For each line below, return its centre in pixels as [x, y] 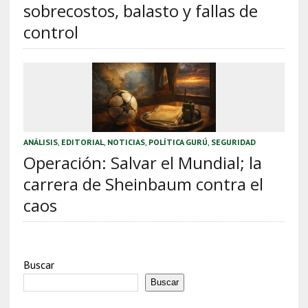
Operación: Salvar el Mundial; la [142, 162]
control [51, 32]
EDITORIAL [82, 142]
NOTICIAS [126, 142]
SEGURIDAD [233, 142]
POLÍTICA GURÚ [178, 142]
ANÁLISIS [40, 142]
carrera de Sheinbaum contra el [143, 184]
